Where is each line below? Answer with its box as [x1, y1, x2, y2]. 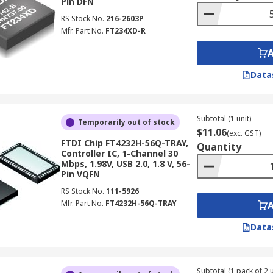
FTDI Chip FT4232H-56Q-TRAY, [60, 137, 188, 149]
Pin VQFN [60, 168, 100, 180]
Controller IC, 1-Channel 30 [60, 147, 178, 159]
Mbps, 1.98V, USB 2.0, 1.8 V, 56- [60, 158, 190, 169]
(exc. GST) [226, 128, 261, 138]
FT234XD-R [105, 26, 146, 36]
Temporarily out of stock [77, 117, 175, 127]
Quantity [196, 140, 241, 154]
